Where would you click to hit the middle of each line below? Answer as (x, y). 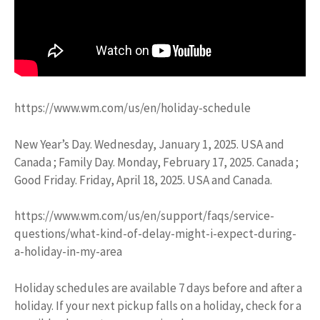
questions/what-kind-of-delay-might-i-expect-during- (155, 234)
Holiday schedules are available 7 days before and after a (158, 287)
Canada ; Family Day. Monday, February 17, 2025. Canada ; (156, 162)
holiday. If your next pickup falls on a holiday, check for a (158, 305)
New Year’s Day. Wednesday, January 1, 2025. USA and (149, 144)
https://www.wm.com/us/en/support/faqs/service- (144, 216)
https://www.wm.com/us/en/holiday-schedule (132, 108)
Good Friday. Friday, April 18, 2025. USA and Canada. (143, 180)
